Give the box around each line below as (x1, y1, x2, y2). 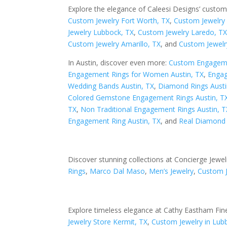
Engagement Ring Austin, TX (68, 116, 161, 126)
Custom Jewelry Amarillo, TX (68, 39, 161, 49)
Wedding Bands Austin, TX (68, 81, 155, 91)
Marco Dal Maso (90, 166, 145, 176)
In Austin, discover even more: (68, 57, 169, 67)
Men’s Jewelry (149, 166, 194, 176)
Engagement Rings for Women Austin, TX (68, 69, 204, 79)
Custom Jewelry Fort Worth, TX (68, 15, 170, 25)
